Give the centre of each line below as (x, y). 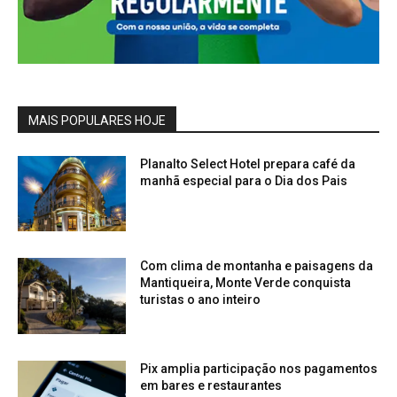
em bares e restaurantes (211, 386)
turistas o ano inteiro (201, 300)
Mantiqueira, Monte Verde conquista (246, 283)
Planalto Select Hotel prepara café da (248, 163)
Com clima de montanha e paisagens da (257, 266)
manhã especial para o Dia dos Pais (244, 180)
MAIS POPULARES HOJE (97, 120)
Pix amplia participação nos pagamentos (259, 369)
